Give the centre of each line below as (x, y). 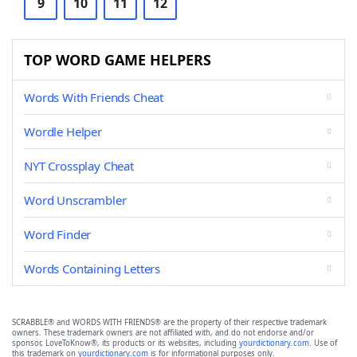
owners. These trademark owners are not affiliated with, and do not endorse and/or (163, 333)
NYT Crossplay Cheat (79, 166)
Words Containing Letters (92, 269)
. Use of (323, 343)
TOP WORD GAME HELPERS (118, 60)
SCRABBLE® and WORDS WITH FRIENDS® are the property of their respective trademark (169, 322)
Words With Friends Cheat (94, 97)
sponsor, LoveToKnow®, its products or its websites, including (126, 343)
